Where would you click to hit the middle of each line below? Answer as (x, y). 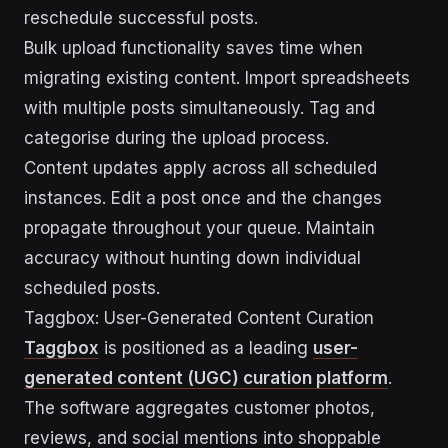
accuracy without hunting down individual (192, 258)
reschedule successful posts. (141, 18)
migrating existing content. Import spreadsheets (217, 78)
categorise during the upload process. (176, 138)
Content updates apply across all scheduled (200, 168)
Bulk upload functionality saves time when (193, 48)
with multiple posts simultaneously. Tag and (199, 108)
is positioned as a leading (206, 348)
